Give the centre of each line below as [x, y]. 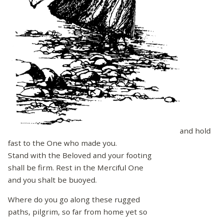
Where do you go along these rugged [74, 200]
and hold [195, 130]
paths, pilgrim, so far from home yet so [78, 212]
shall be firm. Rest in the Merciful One [76, 167]
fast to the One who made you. [62, 143]
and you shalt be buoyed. [52, 179]
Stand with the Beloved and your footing [80, 155]
